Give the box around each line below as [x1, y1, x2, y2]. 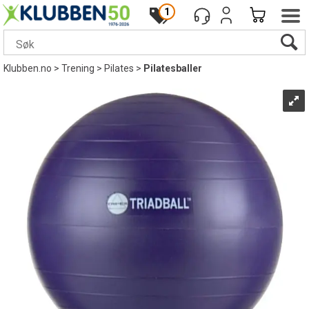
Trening [61, 63, 94, 74]
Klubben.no [3, 63, 52, 74]
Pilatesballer [143, 63, 202, 74]
